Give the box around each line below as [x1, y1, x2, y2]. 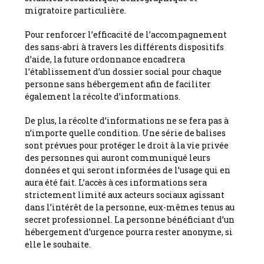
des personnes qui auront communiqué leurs [25, 151, 211, 163]
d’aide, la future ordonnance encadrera [25, 53, 186, 65]
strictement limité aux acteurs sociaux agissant [25, 189, 225, 200]
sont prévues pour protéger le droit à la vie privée [25, 139, 229, 151]
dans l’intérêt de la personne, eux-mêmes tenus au [25, 201, 235, 213]
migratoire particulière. [25, 4, 127, 16]
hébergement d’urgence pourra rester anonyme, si [25, 226, 233, 237]
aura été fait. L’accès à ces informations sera [25, 176, 207, 188]
